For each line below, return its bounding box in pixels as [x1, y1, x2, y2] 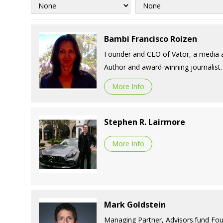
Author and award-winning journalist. [104, 62, 222, 72]
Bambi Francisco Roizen [104, 33, 197, 44]
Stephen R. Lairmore [104, 116, 185, 127]
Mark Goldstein [104, 199, 166, 210]
